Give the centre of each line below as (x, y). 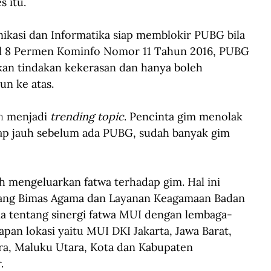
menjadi (27, 116)
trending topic (87, 116)
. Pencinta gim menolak (185, 116)
